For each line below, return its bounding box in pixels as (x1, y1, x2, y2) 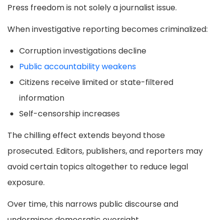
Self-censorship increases (19, 108, 120, 120)
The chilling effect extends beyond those (7, 130, 165, 141)
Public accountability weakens (19, 61, 136, 73)
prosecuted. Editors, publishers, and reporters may (7, 145, 203, 157)
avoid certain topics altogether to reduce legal (7, 161, 188, 173)
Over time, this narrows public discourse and (7, 198, 178, 210)
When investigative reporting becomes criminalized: (7, 24, 208, 35)
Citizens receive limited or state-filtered (19, 77, 173, 88)
